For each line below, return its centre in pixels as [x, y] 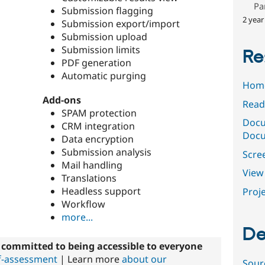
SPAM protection [99, 113]
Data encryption [98, 139]
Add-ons [62, 100]
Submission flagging [107, 11]
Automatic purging [104, 76]
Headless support [101, 191]
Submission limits [101, 50]
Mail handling [92, 165]
